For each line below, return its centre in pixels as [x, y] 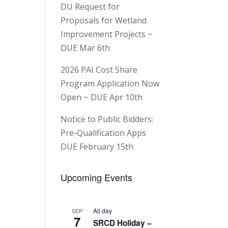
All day [103, 210]
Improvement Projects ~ [107, 34]
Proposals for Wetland [104, 20]
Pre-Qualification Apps [104, 133]
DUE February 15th [97, 146]
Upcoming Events [97, 177]
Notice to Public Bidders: [107, 119]
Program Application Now [110, 83]
